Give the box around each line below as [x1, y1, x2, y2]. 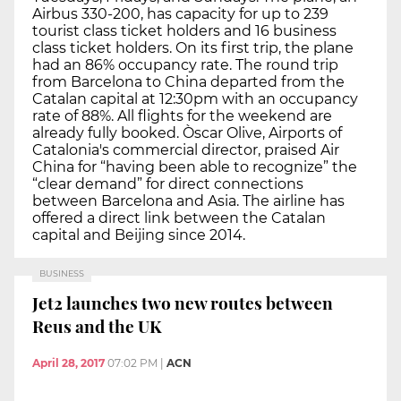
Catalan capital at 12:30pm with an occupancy [32, 90, 358, 107]
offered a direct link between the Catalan [32, 209, 326, 226]
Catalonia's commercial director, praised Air [32, 141, 339, 158]
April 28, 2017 [32, 356, 105, 371]
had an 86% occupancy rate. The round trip [32, 55, 338, 73]
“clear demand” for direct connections [32, 175, 303, 192]
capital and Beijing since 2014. [32, 226, 245, 243]
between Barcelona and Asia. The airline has [32, 192, 345, 209]
